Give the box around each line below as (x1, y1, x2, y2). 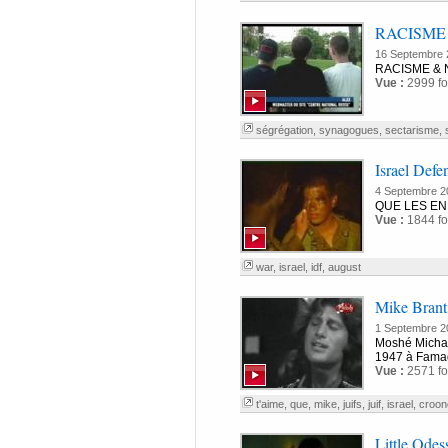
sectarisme (384, 124, 439, 136)
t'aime (255, 398, 284, 410)
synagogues (318, 124, 379, 136)
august (327, 261, 361, 273)
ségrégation (255, 124, 313, 136)
